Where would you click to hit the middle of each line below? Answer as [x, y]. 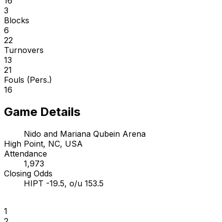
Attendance [26, 153]
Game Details [42, 111]
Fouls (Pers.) [28, 80]
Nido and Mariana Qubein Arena [85, 134]
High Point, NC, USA [43, 143]
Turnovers [24, 50]
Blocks [17, 20]
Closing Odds [28, 173]
